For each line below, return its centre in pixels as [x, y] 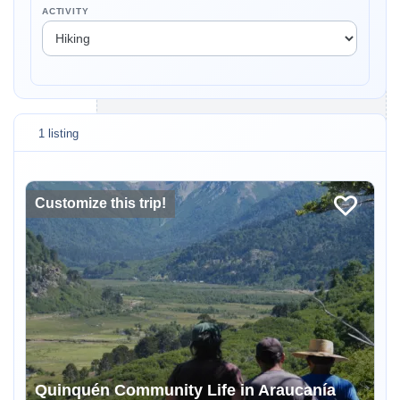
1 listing [58, 133]
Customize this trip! [100, 203]
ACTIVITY [66, 11]
